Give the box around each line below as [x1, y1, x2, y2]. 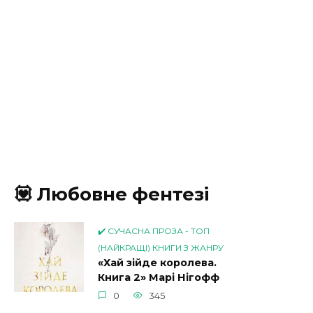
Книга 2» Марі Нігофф [98, 271, 219, 284]
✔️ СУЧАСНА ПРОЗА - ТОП [98, 226, 210, 236]
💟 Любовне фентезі [14, 183, 209, 205]
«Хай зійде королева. [98, 256, 217, 269]
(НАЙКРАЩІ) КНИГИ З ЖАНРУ [98, 242, 224, 253]
